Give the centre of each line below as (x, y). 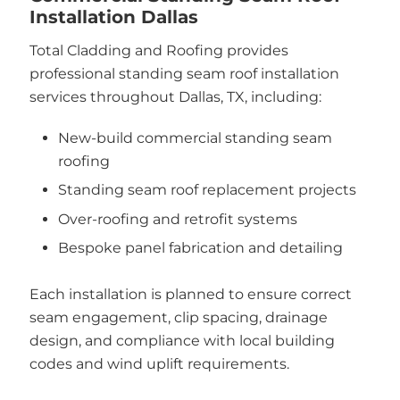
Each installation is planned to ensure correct (190, 294)
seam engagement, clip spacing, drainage (178, 317)
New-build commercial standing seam (195, 137)
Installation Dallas (113, 17)
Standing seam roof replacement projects (207, 190)
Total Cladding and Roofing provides (158, 50)
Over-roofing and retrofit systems (178, 219)
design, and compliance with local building (182, 341)
